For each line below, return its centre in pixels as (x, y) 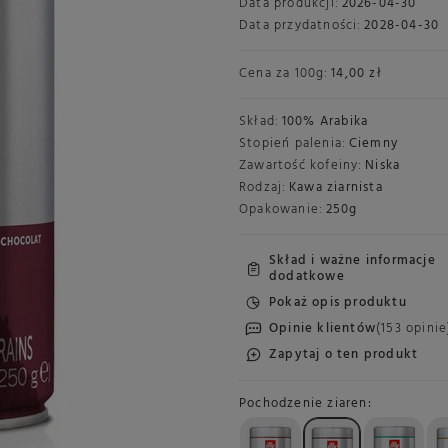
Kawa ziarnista (335, 187)
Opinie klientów (322, 328)
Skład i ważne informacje (352, 260)
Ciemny (373, 143)
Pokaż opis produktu (338, 302)
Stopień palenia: (293, 143)
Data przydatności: (300, 25)
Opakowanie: (281, 209)
